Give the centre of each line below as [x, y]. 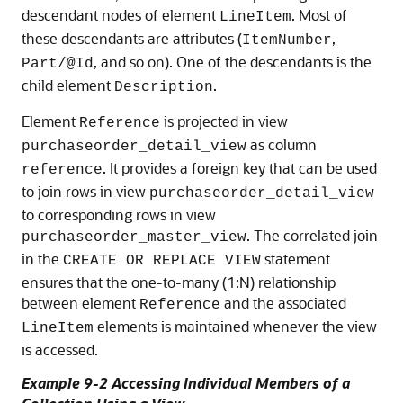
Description [164, 87]
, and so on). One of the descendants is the [233, 62]
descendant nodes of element [121, 15]
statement [296, 259]
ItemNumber [287, 40]
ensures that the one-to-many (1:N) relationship [179, 282]
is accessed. [60, 349]
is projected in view [224, 121]
